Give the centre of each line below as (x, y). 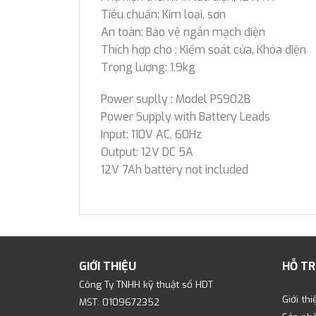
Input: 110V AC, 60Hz (151, 135)
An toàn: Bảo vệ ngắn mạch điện (183, 32)
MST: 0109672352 (119, 302)
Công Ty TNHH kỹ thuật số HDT (146, 285)
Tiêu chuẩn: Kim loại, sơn (163, 14)
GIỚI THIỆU (108, 267)
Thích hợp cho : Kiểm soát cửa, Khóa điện (203, 49)
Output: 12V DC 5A (147, 152)
